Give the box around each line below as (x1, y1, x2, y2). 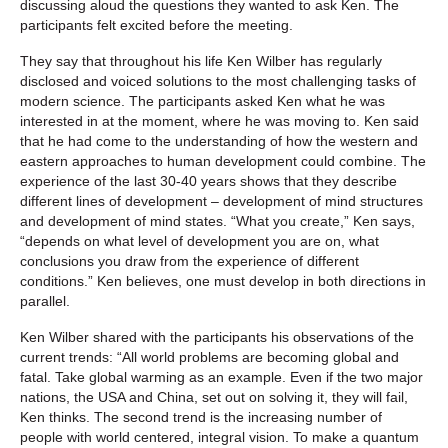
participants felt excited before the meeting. (20, 16, 293, 33)
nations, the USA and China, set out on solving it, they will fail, (20, 388, 408, 405)
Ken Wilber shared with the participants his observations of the (20, 328, 414, 345)
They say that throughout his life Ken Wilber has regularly (20, 52, 382, 69)
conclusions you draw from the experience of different (20, 252, 359, 269)
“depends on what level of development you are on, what (20, 232, 379, 249)
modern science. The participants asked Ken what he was (20, 92, 385, 109)
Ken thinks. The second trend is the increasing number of (20, 408, 382, 425)
